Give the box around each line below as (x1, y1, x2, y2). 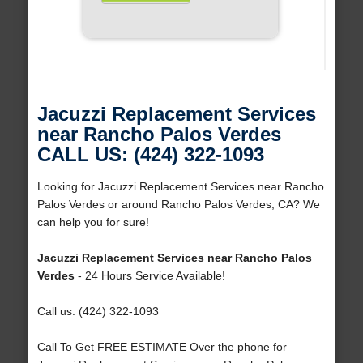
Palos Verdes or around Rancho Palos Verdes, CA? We (36, 198, 320, 211)
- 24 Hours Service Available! (74, 269, 225, 283)
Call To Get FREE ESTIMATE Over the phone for (36, 340, 287, 354)
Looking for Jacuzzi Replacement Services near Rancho (36, 180, 324, 194)
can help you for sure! (36, 216, 149, 229)
